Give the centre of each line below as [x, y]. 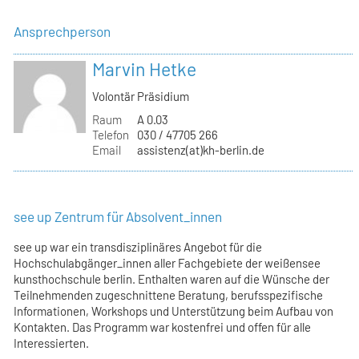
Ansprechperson [63, 31]
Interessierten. [52, 343]
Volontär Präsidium [141, 96]
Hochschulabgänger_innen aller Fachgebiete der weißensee [167, 263]
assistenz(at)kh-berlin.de [200, 149]
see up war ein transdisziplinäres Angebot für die [138, 247]
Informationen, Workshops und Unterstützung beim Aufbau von [174, 311]
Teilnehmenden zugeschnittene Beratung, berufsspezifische [169, 295]
